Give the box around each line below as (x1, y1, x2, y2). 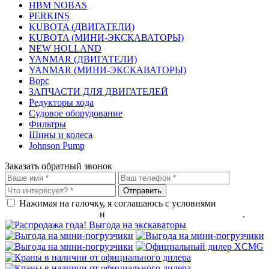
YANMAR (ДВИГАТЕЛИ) (29, 54, 137, 64)
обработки (219, 198, 261, 208)
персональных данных (5, 209, 97, 219)
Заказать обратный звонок (5, 161, 112, 171)
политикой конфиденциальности (107, 209, 243, 219)
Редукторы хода (29, 97, 94, 107)
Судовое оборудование (29, 108, 122, 118)
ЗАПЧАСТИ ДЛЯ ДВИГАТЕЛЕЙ (29, 86, 168, 97)
